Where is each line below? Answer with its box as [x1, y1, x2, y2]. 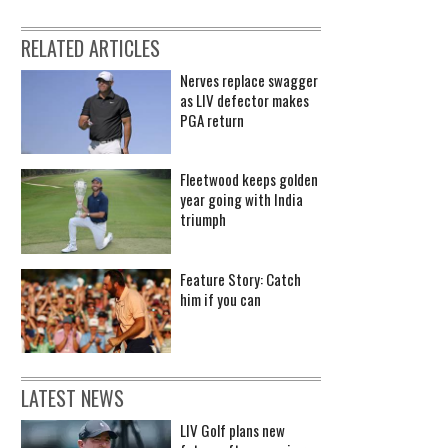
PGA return [180, 108, 244, 131]
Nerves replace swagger [180, 68, 318, 91]
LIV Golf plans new [180, 418, 285, 441]
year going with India [180, 188, 303, 211]
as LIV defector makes [180, 88, 309, 111]
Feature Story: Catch [180, 267, 301, 290]
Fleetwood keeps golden [180, 168, 318, 191]
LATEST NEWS [21, 382, 124, 413]
